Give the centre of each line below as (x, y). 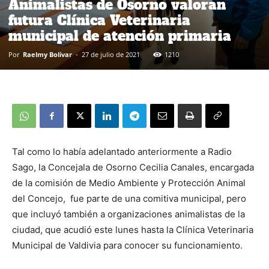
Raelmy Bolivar (47, 54)
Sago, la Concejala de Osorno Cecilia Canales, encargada (133, 167)
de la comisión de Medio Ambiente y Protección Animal (129, 183)
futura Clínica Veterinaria (99, 20)
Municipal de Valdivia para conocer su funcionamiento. (127, 245)
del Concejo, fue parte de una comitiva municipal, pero (129, 198)
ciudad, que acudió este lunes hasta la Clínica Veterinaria (133, 230)
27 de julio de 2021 (111, 54)
